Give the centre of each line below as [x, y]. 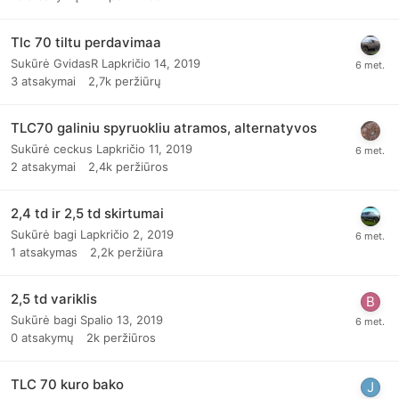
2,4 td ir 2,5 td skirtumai [87, 213]
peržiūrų [138, 81]
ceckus [73, 149]
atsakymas [49, 252]
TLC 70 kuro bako [67, 384]
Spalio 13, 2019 [122, 320]
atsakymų [48, 338]
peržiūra [140, 252]
